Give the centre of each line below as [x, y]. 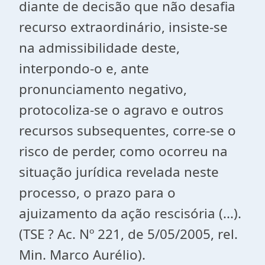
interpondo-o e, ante [84, 68]
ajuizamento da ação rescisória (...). [130, 213]
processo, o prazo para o [97, 193]
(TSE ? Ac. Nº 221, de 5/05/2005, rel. [128, 234]
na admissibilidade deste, [99, 48]
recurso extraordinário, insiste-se [123, 27]
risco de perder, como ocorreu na [123, 151]
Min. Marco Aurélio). [82, 255]
